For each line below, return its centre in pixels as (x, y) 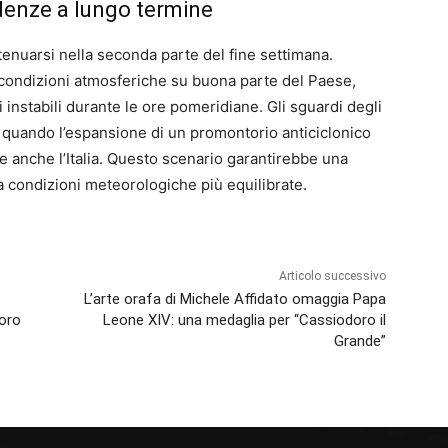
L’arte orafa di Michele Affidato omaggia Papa (234, 299)
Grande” (359, 341)
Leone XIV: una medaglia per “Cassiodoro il (244, 320)
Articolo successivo (332, 276)
